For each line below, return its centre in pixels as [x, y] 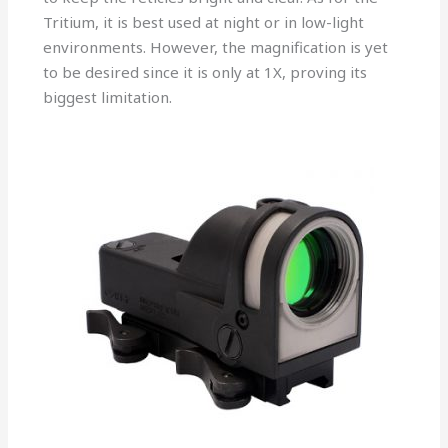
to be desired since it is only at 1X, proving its [205, 72]
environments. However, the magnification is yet [216, 47]
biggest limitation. [108, 97]
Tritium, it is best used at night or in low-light [204, 22]
